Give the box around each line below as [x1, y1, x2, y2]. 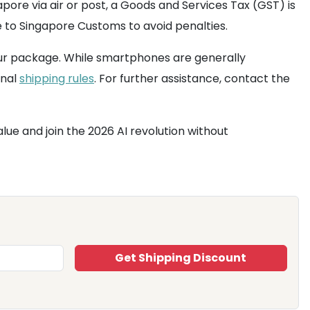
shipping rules [19, 71, 94, 86]
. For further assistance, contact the [94, 71, 290, 86]
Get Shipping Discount [115, 250, 247, 266]
